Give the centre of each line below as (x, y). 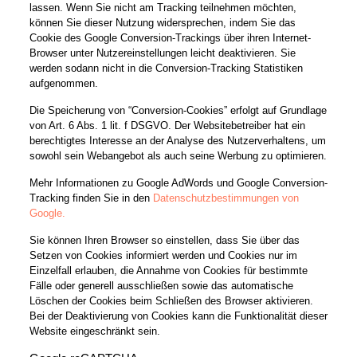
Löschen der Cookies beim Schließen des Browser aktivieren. (171, 300)
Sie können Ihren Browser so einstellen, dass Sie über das (164, 240)
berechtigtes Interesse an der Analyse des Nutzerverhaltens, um (177, 140)
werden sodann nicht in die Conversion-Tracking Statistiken (166, 68)
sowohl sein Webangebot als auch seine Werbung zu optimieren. (178, 155)
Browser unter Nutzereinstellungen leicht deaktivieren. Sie (162, 53)
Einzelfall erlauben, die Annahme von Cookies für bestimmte (168, 270)
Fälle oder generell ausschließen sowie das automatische (161, 285)
